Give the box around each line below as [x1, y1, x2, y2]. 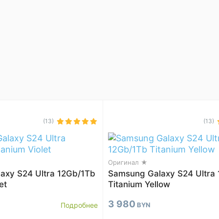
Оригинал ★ [108, 158, 148, 166]
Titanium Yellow [108, 179, 170, 189]
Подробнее [61, 201, 98, 209]
